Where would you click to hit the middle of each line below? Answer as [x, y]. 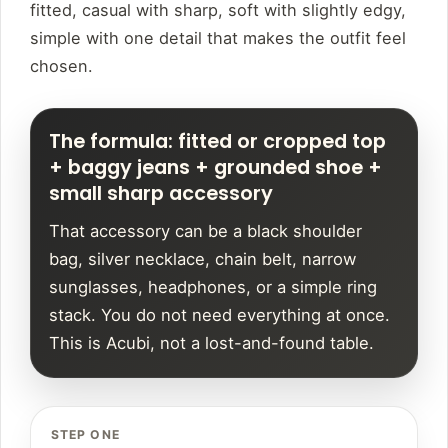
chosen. [61, 66]
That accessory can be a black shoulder [205, 231]
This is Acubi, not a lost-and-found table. [211, 343]
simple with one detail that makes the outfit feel [218, 38]
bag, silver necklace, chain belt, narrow [203, 259]
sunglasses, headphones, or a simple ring [213, 287]
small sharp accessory [161, 194]
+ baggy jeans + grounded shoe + [215, 168]
